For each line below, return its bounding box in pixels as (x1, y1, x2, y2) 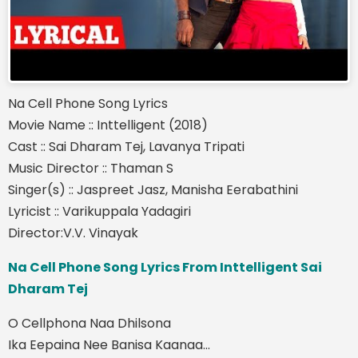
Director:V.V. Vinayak (8, 223, 138, 242)
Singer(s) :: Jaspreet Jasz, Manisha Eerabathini (8, 180, 298, 199)
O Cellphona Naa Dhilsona (8, 313, 171, 332)
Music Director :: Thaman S (8, 158, 173, 177)
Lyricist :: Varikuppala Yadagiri (8, 201, 191, 221)
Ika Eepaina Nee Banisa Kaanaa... (8, 335, 210, 354)
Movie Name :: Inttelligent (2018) (8, 115, 208, 134)
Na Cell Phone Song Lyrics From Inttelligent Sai (8, 257, 322, 276)
